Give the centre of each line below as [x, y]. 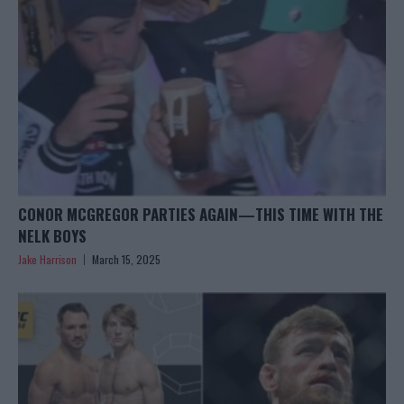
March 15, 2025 [126, 260]
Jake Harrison [47, 260]
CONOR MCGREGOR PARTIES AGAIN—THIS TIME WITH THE [201, 215]
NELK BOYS [52, 236]
